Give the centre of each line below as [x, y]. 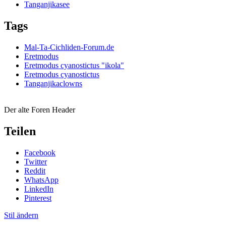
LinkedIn [39, 189]
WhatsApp [41, 180]
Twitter [36, 161]
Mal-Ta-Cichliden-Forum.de [69, 47]
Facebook [40, 152]
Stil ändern [21, 215]
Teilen [20, 131]
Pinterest [38, 198]
